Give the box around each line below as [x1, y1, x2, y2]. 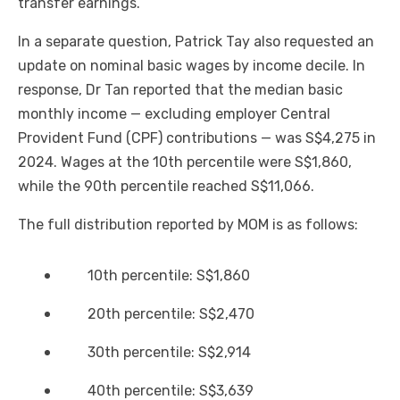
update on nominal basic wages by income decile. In [18, 57, 365, 75]
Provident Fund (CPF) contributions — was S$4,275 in [18, 129, 376, 147]
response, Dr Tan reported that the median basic [18, 81, 343, 99]
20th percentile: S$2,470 [87, 305, 254, 323]
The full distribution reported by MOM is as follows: [18, 216, 358, 234]
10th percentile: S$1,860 [87, 267, 250, 285]
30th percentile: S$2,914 [87, 344, 251, 362]
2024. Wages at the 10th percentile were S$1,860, [18, 154, 352, 171]
